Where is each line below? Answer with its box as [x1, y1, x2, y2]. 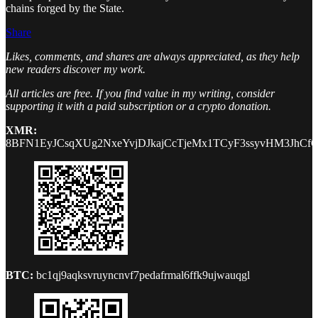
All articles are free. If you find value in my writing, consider [6, 87, 275, 99]
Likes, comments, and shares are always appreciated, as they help [6, 50, 300, 62]
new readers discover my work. [6, 62, 146, 75]
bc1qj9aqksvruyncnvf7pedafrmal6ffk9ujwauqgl [36, 268, 250, 281]
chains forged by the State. [6, 1, 124, 14]
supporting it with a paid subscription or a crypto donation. [6, 99, 271, 112]
